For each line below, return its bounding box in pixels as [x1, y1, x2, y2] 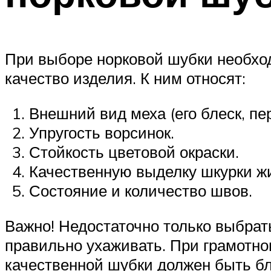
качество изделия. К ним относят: [5, 68, 246, 88]
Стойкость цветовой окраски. [29, 142, 239, 162]
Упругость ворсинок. [29, 122, 174, 142]
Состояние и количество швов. [29, 180, 252, 200]
